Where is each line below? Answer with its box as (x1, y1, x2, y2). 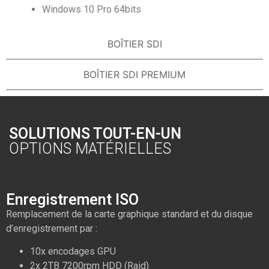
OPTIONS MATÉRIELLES (9, 140, 171, 158)
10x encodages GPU (30, 246, 116, 258)
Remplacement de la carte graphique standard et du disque (6, 208, 253, 220)
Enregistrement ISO (6, 191, 139, 209)
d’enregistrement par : (6, 223, 97, 235)
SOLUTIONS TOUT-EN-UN (9, 125, 181, 143)
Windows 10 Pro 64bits (42, 4, 141, 16)
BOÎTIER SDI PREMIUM (83, 68, 186, 81)
